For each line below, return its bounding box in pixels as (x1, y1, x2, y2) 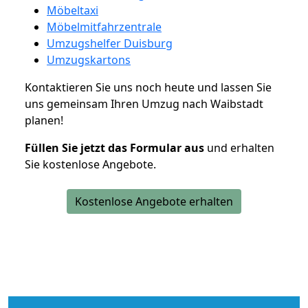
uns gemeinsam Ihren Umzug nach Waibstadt (25, 96, 263, 111)
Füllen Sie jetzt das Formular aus (25, 140, 204, 155)
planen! (25, 112, 63, 128)
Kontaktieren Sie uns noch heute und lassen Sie (25, 79, 272, 95)
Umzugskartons (47, 52, 131, 67)
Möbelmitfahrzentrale (47, 19, 162, 34)
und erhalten (204, 140, 274, 155)
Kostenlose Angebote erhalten (75, 193, 233, 209)
